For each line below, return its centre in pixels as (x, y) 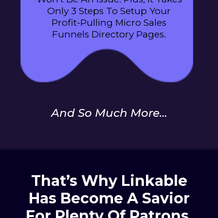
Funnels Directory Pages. (109, 35)
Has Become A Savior (109, 199)
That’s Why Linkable (109, 181)
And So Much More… (109, 113)
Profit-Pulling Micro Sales (109, 23)
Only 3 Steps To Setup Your (109, 11)
